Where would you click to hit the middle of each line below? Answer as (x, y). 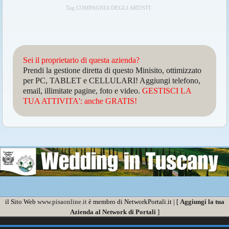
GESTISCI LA (167, 91)
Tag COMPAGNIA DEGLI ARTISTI (109, 8)
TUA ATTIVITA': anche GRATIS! (80, 101)
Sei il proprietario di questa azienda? (82, 60)
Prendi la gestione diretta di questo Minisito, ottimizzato (112, 71)
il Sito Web (21, 201)
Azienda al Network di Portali (113, 212)
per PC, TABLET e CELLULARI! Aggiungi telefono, (112, 81)
